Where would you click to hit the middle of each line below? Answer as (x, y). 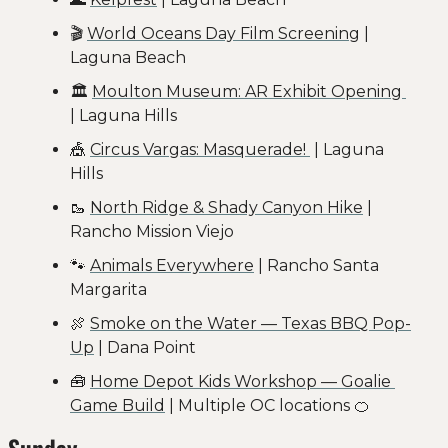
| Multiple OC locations (259, 405)
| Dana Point (145, 347)
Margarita (108, 289)
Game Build (117, 405)
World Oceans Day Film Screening (223, 33)
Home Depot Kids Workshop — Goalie (240, 381)
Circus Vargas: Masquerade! (200, 149)
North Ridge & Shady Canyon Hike (226, 207)
